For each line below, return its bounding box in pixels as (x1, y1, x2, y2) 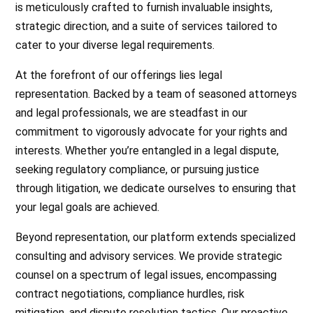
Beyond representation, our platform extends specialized (15, 230, 296, 244)
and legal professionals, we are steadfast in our (15, 105, 248, 119)
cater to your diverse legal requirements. (15, 38, 215, 52)
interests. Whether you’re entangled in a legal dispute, (15, 143, 279, 157)
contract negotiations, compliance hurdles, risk (15, 286, 245, 300)
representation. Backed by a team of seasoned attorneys (15, 87, 298, 101)
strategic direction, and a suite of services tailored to (15, 19, 278, 33)
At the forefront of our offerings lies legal (15, 68, 223, 82)
